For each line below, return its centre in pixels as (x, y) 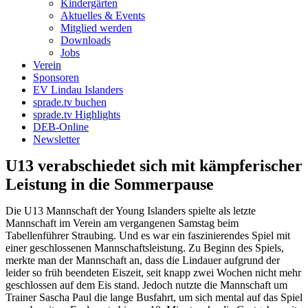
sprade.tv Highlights (77, 114)
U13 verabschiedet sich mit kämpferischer (154, 166)
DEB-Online (61, 127)
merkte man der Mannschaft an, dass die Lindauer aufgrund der (143, 260)
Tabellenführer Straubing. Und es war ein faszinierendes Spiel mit (148, 235)
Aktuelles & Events (103, 15)
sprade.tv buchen (70, 102)
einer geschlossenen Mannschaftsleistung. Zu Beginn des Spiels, (145, 248)
